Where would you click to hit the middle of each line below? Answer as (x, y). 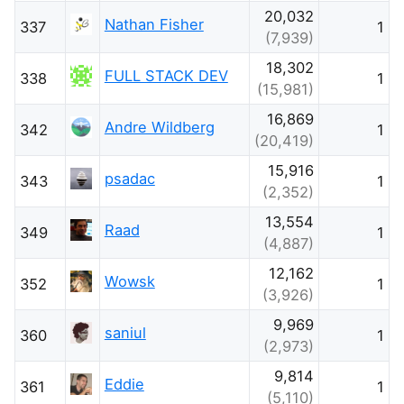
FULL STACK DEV (166, 75)
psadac (129, 178)
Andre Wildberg (159, 127)
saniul (125, 332)
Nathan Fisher (154, 24)
